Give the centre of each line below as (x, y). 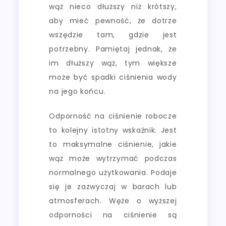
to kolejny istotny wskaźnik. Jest (113, 130)
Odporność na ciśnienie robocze (113, 116)
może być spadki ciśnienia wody (113, 77)
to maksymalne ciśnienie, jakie (113, 144)
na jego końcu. (77, 91)
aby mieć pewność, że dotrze (113, 20)
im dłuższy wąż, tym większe (113, 63)
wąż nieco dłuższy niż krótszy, (113, 6)
